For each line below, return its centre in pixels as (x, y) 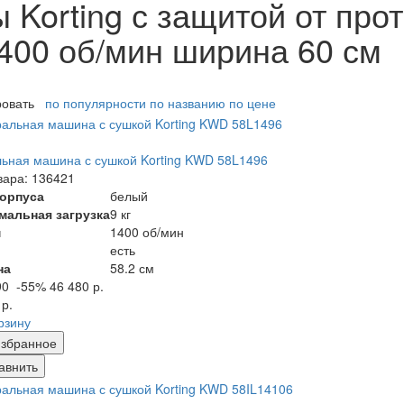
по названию (188, 103)
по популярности (96, 103)
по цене (252, 103)
